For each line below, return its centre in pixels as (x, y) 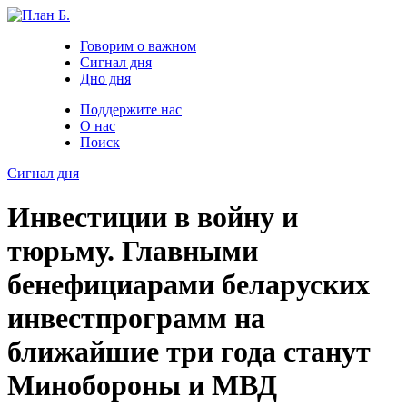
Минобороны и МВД (142, 386)
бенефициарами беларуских (189, 285)
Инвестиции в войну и (153, 218)
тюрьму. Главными (133, 251)
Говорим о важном (138, 46)
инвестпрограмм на (136, 318)
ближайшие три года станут (189, 352)
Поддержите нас (131, 109)
